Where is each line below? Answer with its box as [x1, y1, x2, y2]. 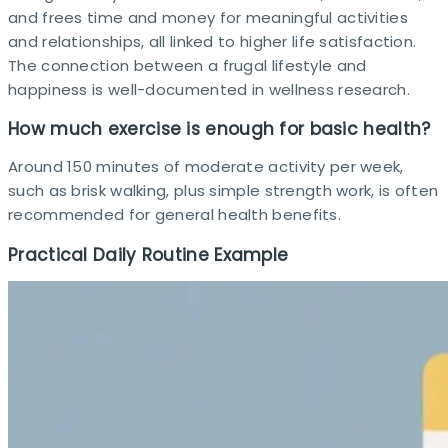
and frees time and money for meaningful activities [8, 6, 408, 28]
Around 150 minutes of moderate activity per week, [8, 156, 404, 178]
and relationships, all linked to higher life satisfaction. [8, 30, 417, 52]
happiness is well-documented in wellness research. [8, 78, 410, 100]
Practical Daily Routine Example [8, 242, 289, 267]
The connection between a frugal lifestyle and [8, 54, 367, 76]
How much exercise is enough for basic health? [8, 117, 431, 142]
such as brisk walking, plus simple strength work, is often [8, 180, 439, 202]
